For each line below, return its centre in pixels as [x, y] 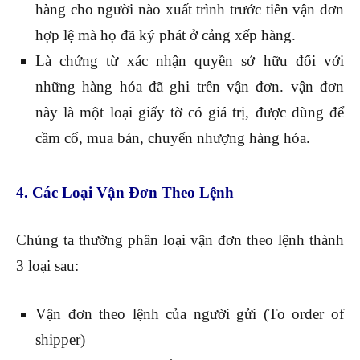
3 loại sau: [47, 266]
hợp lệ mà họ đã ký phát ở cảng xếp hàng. [166, 35]
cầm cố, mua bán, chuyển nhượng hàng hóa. [173, 138]
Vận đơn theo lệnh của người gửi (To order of [190, 314]
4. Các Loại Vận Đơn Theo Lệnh [125, 193]
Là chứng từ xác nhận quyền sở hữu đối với [190, 61]
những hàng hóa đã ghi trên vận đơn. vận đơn [190, 87]
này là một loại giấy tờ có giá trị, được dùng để [190, 112]
